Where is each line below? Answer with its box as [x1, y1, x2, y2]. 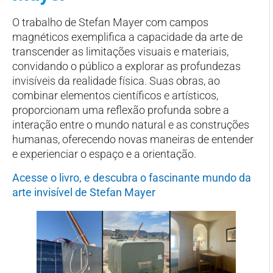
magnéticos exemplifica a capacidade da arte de [12, 30, 243, 44]
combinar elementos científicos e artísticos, [12, 89, 218, 102]
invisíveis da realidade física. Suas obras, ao [12, 74, 220, 88]
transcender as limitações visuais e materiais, [12, 45, 229, 58]
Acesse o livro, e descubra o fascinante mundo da [12, 171, 251, 184]
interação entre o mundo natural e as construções [12, 118, 249, 132]
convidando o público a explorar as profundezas [12, 60, 241, 73]
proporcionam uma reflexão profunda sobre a [12, 104, 229, 117]
